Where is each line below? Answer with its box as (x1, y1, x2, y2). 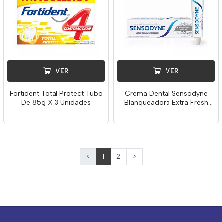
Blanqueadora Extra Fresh (124, 98, 208, 107)
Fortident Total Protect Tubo (9, 89, 103, 98)
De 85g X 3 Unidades (21, 98, 91, 107)
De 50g (154, 107, 178, 115)
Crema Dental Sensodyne (124, 89, 208, 98)
